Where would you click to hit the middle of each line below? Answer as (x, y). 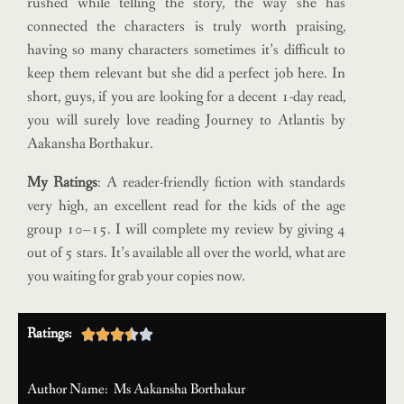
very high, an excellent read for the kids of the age (187, 206)
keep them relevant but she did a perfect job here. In (187, 73)
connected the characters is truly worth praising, (187, 27)
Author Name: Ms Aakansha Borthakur (138, 389)
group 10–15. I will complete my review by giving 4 (187, 230)
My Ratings (63, 183)
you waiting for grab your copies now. (136, 276)
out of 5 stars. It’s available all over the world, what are (187, 253)
